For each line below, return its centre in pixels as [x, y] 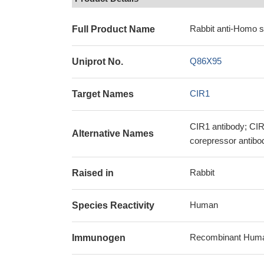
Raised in [93, 173]
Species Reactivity [113, 205]
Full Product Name [113, 29]
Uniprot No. [98, 62]
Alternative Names [113, 133]
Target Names [103, 94]
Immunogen [99, 238]
